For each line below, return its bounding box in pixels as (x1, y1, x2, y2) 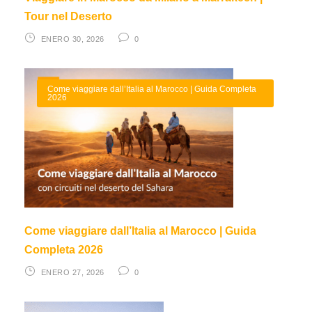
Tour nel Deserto (24, 10, 112, 22)
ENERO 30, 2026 (40, 34, 104, 43)
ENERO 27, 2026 (40, 267, 104, 276)
